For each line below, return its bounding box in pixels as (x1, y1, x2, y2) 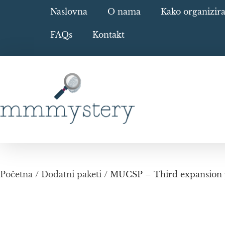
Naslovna (50, 7, 87, 17)
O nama (107, 7, 141, 17)
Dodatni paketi (41, 169, 101, 179)
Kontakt (92, 30, 125, 40)
